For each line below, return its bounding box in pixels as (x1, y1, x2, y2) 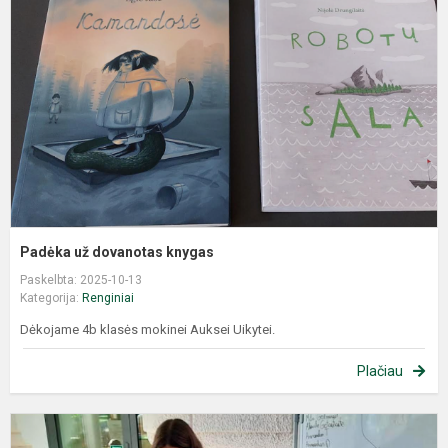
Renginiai (82, 291, 134, 306)
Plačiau (357, 363, 403, 380)
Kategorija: (20, 291, 82, 306)
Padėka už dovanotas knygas (20, 244, 214, 261)
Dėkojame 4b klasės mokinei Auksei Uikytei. (20, 322, 275, 338)
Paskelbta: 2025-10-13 (20, 273, 142, 288)
